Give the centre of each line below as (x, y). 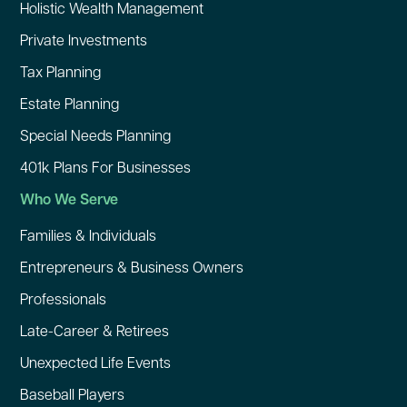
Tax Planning (60, 73)
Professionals (63, 300)
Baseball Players (72, 396)
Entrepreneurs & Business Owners (132, 268)
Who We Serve (69, 200)
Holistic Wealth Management (112, 10)
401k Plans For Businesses (105, 169)
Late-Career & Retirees (94, 332)
